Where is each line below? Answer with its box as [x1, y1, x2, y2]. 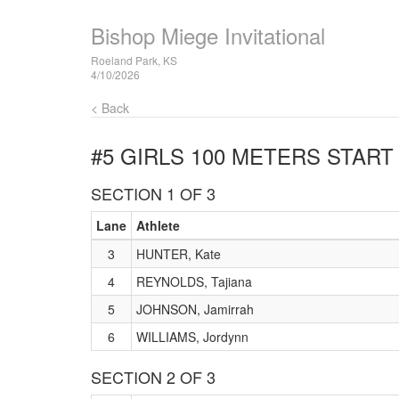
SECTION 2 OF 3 [91, 365, 216, 388]
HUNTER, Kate [136, 245, 221, 263]
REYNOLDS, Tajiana [136, 273, 252, 290]
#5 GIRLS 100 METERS [91, 140, 321, 171]
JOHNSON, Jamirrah [136, 300, 254, 318]
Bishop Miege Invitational [91, 20, 325, 51]
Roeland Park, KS [91, 53, 177, 68]
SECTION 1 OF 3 [91, 182, 216, 205]
